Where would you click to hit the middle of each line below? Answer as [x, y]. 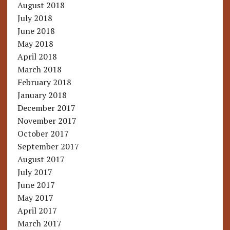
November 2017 [47, 121]
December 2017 [46, 108]
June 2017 [36, 185]
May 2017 [35, 198]
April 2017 [37, 211]
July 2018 [35, 18]
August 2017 [41, 159]
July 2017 [35, 172]
